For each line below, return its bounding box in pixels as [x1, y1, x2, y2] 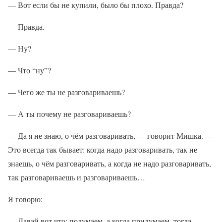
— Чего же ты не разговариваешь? [8, 87, 125, 97]
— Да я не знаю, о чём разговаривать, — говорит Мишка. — [8, 130, 213, 141]
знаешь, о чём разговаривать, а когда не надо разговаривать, [8, 158, 211, 168]
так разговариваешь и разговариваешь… [8, 172, 145, 182]
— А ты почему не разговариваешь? [8, 109, 131, 119]
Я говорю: [8, 194, 43, 204]
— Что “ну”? [8, 65, 51, 75]
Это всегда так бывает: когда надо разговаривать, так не [8, 144, 197, 155]
